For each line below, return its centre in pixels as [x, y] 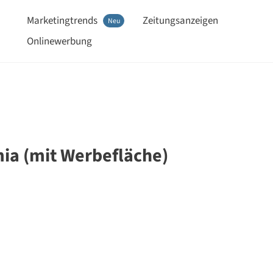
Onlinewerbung [60, 41]
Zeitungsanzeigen [181, 20]
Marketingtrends [62, 20]
